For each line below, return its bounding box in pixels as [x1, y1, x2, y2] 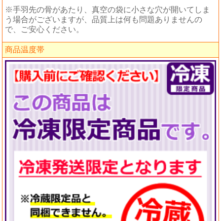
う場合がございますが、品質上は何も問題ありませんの [5, 15, 202, 24]
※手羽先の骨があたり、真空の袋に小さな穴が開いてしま [5, 5, 210, 14]
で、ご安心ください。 [5, 25, 84, 34]
